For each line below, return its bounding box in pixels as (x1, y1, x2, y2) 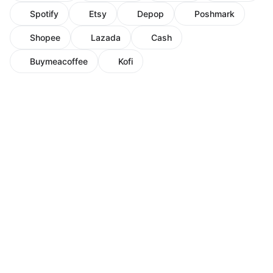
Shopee (30, 32, 60, 43)
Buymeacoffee (30, 56, 88, 67)
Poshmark (194, 9, 235, 19)
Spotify (30, 9, 58, 19)
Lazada (91, 32, 121, 43)
